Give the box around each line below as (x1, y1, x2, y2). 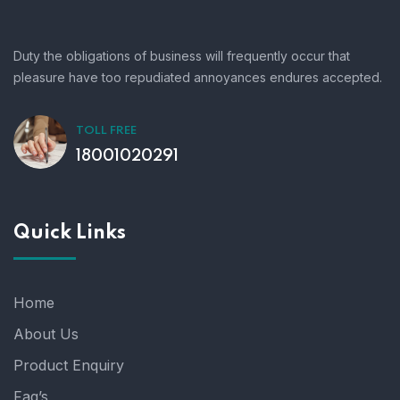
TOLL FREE (76, 125, 137, 137)
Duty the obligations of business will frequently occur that (13, 48, 350, 63)
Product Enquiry (13, 356, 124, 374)
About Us (13, 325, 79, 343)
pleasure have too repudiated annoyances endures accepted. (13, 70, 382, 85)
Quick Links (13, 223, 126, 243)
